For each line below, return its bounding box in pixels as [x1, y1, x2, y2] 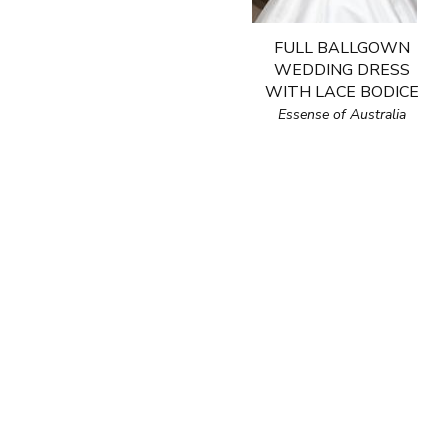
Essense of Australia [278, 105, 406, 124]
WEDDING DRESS [274, 59, 410, 81]
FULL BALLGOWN [274, 37, 410, 59]
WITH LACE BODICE [265, 81, 419, 103]
